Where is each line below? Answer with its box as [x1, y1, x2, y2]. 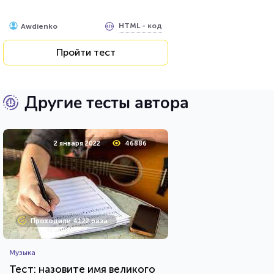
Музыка [9, 248, 35, 257]
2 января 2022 [54, 139, 100, 147]
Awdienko [21, 21, 57, 31]
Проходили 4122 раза [31, 217, 108, 225]
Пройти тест [56, 46, 116, 58]
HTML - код [119, 21, 162, 31]
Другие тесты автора [24, 91, 189, 114]
